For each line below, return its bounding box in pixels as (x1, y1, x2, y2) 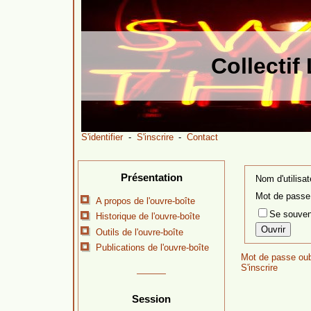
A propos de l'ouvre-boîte (96, 195, 195, 206)
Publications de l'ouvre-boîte (96, 242, 209, 253)
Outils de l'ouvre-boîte (96, 226, 183, 237)
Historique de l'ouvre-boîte (96, 211, 200, 222)
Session (132, 292, 171, 305)
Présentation (120, 171, 183, 183)
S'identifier (81, 132, 123, 142)
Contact (187, 132, 219, 142)
